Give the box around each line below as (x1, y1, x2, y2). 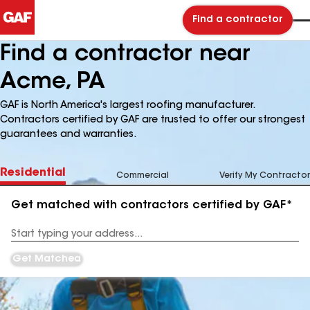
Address (11, 235, 46, 244)
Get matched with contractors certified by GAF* (11, 200, 293, 211)
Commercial (116, 172, 169, 180)
